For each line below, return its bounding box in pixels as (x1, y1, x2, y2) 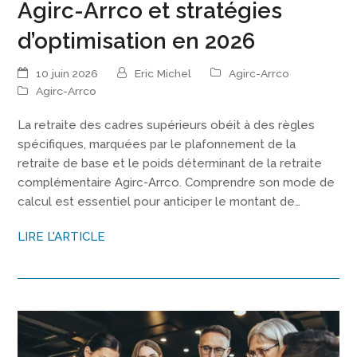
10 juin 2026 (36, 66, 99, 80)
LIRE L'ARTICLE (18, 229, 106, 245)
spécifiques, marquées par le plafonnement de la (18, 137, 296, 152)
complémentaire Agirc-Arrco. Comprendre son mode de (18, 175, 335, 190)
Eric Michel (135, 66, 192, 80)
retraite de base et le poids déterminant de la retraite (18, 156, 323, 171)
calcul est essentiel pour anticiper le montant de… (18, 194, 301, 210)
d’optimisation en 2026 (18, 28, 256, 54)
